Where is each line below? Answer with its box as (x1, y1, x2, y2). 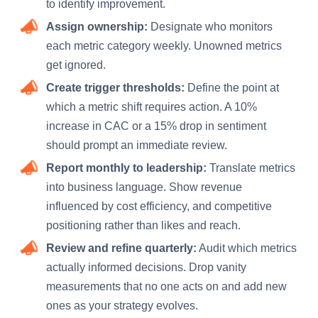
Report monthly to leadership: (46, 161, 207, 174)
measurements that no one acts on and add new (46, 280, 287, 292)
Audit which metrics (197, 241, 297, 254)
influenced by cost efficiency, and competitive (46, 199, 272, 212)
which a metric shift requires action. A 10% (46, 100, 257, 113)
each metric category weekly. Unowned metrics (46, 39, 282, 52)
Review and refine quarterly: (46, 241, 197, 254)
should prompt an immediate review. (46, 138, 227, 151)
